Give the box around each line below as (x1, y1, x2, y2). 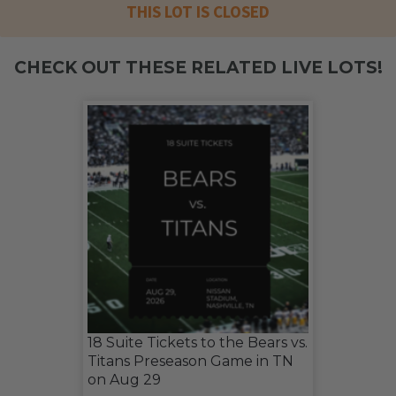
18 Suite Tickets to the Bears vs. (88, 334, 308, 352)
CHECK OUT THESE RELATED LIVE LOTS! (13, 57, 383, 78)
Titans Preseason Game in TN (88, 353, 293, 370)
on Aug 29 (88, 371, 161, 389)
